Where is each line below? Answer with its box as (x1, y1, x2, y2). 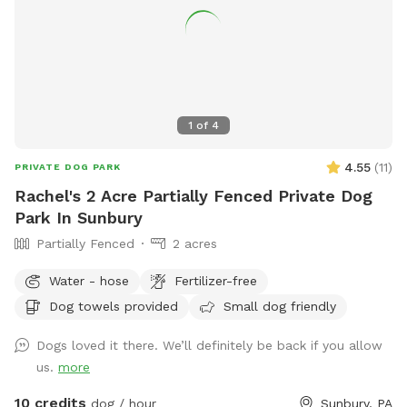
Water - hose (49, 273, 129, 288)
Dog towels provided (49, 298, 178, 313)
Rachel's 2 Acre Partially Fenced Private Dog (15, 186, 372, 206)
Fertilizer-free (174, 273, 257, 288)
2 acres (173, 236, 217, 252)
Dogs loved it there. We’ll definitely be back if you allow (36, 338, 382, 353)
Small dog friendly (223, 298, 336, 313)
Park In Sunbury (15, 208, 143, 228)
